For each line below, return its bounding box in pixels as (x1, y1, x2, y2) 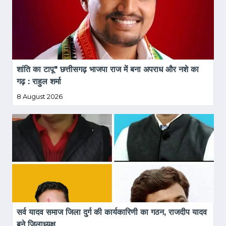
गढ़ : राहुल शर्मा (17, 77, 61, 87)
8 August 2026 (17, 93, 63, 101)
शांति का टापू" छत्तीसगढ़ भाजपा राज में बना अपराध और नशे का (17, 65, 201, 75)
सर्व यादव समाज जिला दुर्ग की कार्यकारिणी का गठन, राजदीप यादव (17, 207, 209, 217)
